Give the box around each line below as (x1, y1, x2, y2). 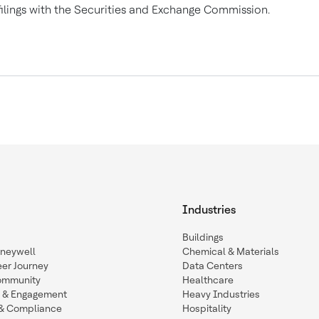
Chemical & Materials (182, 246, 279, 257)
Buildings (182, 231, 224, 243)
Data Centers (182, 260, 243, 271)
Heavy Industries (182, 288, 260, 300)
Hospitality (182, 303, 231, 314)
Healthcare (182, 274, 234, 286)
